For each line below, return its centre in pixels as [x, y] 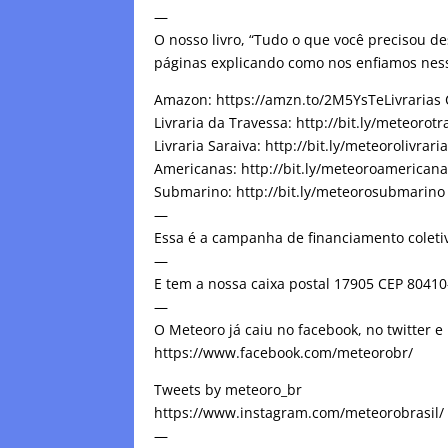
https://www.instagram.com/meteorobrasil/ [299, 413]
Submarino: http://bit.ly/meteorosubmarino [300, 192]
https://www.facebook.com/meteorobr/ [284, 353]
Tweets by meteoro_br [228, 390]
